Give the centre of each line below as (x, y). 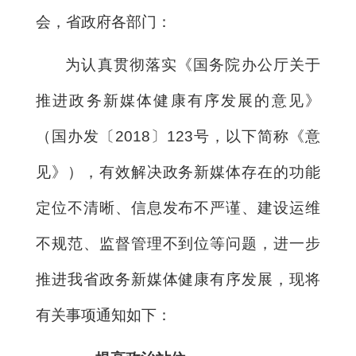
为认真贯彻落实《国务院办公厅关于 (193, 65)
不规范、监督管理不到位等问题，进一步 (178, 244)
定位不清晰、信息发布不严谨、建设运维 (178, 208)
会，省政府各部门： (104, 21)
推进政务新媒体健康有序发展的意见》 (178, 101)
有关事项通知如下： (104, 315)
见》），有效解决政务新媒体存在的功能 (178, 172)
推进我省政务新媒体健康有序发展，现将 (178, 280)
